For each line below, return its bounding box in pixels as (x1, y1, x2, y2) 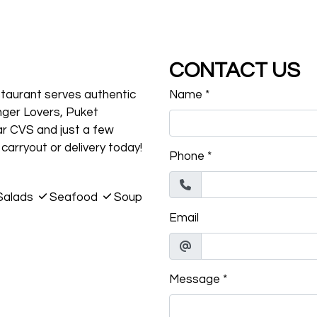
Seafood (47, 190, 100, 204)
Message (169, 272, 220, 286)
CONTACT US (169, 59, 300, 81)
